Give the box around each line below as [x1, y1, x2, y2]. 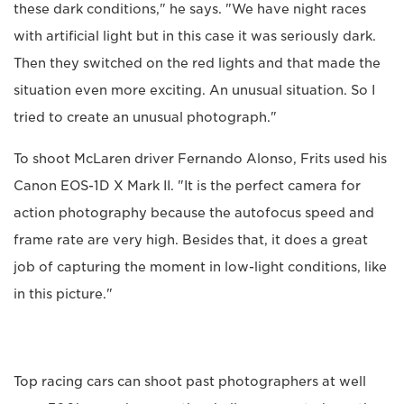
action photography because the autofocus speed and [14, 205, 374, 220]
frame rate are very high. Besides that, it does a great [14, 232, 368, 247]
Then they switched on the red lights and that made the [14, 55, 381, 70]
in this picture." [14, 286, 113, 301]
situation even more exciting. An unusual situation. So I [14, 82, 375, 97]
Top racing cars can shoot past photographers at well [14, 373, 366, 389]
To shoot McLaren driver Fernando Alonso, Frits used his [14, 151, 387, 166]
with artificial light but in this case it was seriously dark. [14, 28, 376, 43]
